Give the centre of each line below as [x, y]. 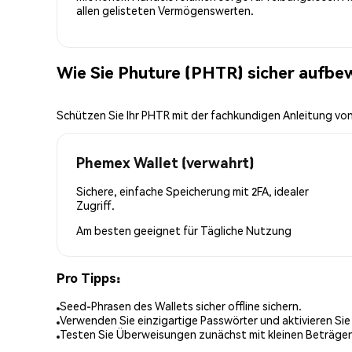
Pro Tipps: [88, 277]
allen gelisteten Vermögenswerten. [165, 10]
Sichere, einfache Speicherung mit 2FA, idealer [192, 191]
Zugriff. [95, 205]
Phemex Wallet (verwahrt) [165, 162]
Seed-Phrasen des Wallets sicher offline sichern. [181, 306]
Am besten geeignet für [138, 230]
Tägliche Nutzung [246, 230]
